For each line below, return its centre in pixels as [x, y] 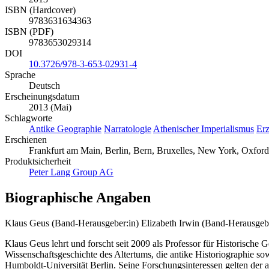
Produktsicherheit [38, 162]
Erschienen [26, 140]
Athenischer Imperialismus [204, 129]
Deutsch [44, 86]
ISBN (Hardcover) [40, 10]
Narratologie [128, 129]
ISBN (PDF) [29, 32]
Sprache [20, 75]
